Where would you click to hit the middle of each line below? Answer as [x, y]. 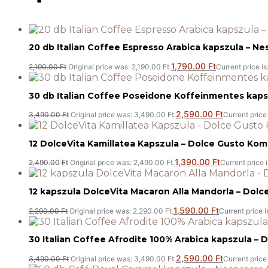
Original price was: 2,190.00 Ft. [120, 66]
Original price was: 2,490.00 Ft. [122, 163]
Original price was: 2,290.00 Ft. [121, 211]
